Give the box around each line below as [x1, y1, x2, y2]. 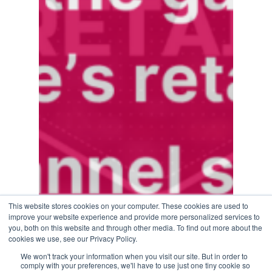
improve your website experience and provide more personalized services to [8, 211, 260, 222]
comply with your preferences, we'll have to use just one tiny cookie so [21, 260, 250, 270]
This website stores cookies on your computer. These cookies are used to [8, 200, 248, 211]
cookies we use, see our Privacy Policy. [8, 233, 137, 243]
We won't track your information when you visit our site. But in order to [21, 251, 248, 261]
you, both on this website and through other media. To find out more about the [8, 222, 262, 233]
